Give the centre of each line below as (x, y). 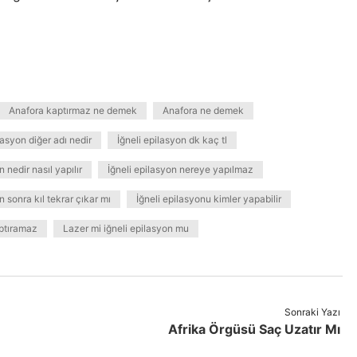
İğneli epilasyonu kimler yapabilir (209, 199)
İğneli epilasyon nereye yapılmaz (180, 169)
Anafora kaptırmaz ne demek (73, 110)
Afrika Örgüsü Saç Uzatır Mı (254, 329)
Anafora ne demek (203, 110)
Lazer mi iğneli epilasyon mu (126, 228)
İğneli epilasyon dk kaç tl (172, 140)
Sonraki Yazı (312, 312)
